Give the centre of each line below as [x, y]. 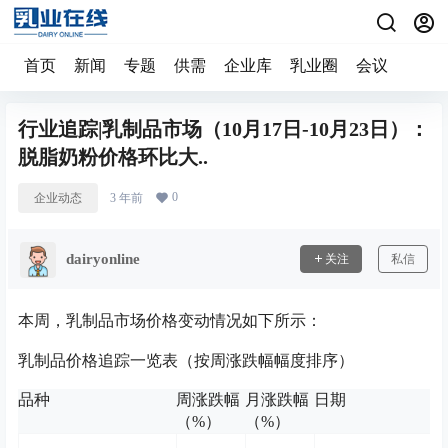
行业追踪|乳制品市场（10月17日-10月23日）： [223, 129]
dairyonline [103, 258]
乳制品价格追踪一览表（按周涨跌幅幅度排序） [186, 360]
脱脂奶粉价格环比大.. [113, 157]
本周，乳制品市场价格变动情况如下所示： [170, 320]
